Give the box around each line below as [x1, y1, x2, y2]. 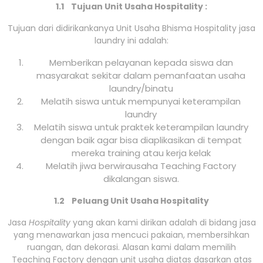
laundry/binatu [109, 82, 173, 95]
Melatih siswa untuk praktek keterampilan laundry [33, 121, 248, 134]
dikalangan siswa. [103, 173, 179, 186]
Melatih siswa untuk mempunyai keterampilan [41, 95, 241, 108]
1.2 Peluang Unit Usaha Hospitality [54, 195, 209, 207]
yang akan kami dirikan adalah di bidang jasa [72, 217, 256, 229]
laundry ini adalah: [95, 35, 168, 47]
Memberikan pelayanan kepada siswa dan [49, 56, 233, 69]
